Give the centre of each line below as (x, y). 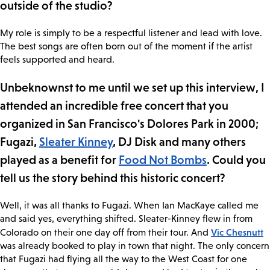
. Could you (236, 160)
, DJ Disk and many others (179, 142)
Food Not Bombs (163, 160)
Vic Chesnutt (237, 232)
